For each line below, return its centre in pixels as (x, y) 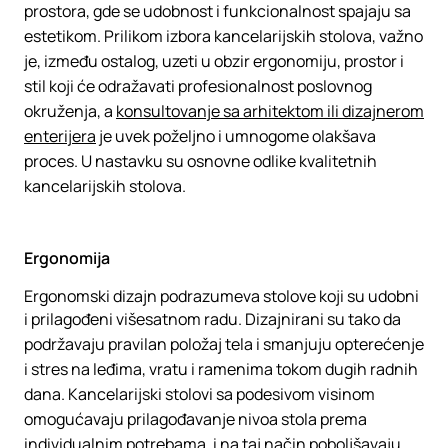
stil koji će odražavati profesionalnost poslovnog (198, 86)
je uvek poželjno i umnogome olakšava (236, 136)
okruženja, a (70, 111)
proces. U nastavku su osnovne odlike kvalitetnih (200, 161)
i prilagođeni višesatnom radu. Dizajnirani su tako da (212, 319)
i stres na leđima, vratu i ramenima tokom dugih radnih (221, 369)
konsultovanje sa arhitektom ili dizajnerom (270, 111)
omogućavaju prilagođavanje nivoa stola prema (195, 419)
